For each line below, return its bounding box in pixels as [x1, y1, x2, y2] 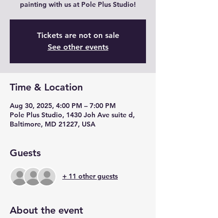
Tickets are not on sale [36, 30, 119, 40]
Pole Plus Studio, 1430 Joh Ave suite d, [10, 110, 135, 119]
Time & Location [10, 81, 83, 93]
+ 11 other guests [62, 172, 118, 181]
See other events [47, 42, 109, 52]
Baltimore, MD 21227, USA [10, 119, 95, 128]
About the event [10, 204, 83, 216]
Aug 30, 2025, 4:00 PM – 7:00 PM [10, 101, 116, 110]
